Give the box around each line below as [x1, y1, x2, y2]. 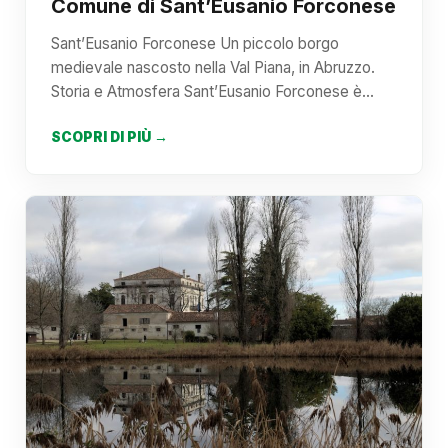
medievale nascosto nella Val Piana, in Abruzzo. [51, 58, 375, 77]
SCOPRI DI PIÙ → [51, 129, 168, 145]
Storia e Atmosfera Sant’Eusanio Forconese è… [51, 82, 374, 101]
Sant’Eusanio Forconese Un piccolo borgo [51, 34, 339, 53]
